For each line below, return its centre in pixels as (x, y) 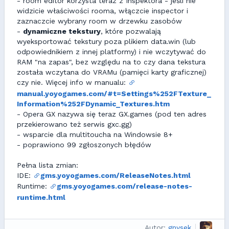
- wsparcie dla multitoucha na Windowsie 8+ (95, 134)
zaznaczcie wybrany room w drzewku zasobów (99, 21)
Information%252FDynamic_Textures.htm (93, 104)
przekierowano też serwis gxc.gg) (74, 124)
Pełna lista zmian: (48, 165)
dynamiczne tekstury (62, 31)
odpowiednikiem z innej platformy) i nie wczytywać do (111, 52)
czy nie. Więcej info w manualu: (73, 82)
